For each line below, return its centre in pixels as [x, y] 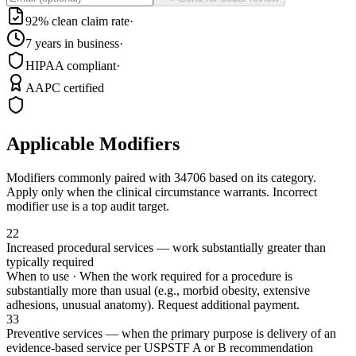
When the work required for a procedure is [186, 277]
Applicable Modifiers [93, 144]
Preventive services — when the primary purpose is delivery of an [171, 334]
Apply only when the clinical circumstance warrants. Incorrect [162, 192]
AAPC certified [65, 88]
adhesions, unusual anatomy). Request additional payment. [153, 305]
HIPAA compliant [71, 66]
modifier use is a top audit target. [88, 207]
